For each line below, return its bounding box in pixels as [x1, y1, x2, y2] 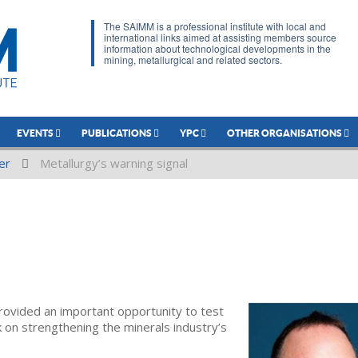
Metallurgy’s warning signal [40, 155, 188, 171]
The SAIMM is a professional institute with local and [104, 19, 326, 33]
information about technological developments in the [104, 42, 331, 55]
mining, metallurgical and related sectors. [104, 53, 282, 66]
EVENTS [17, 128, 55, 138]
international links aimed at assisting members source [104, 30, 336, 44]
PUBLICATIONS [82, 128, 153, 138]
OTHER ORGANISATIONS [227, 128, 344, 138]
